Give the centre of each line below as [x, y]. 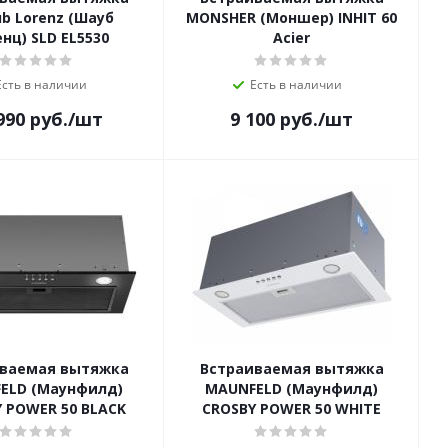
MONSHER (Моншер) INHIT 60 [291, 18]
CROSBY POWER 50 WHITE [291, 409]
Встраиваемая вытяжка [291, 369]
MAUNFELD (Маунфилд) [291, 389]
